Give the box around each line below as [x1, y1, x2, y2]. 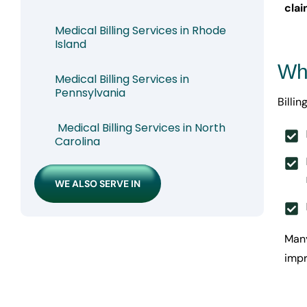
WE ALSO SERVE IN [55, 177, 140, 191]
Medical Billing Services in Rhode [55, 23, 226, 39]
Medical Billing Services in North [55, 120, 225, 136]
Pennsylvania [55, 85, 125, 101]
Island [55, 36, 86, 53]
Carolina [55, 134, 100, 150]
